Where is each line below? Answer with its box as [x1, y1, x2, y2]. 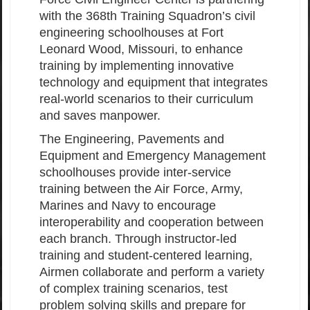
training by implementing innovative [39, 58, 234, 73]
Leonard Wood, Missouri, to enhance [39, 42, 243, 56]
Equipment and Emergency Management [39, 148, 266, 163]
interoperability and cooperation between [39, 215, 264, 229]
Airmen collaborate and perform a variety [39, 264, 264, 279]
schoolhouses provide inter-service [39, 165, 231, 179]
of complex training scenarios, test [39, 281, 228, 295]
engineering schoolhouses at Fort [39, 25, 224, 39]
